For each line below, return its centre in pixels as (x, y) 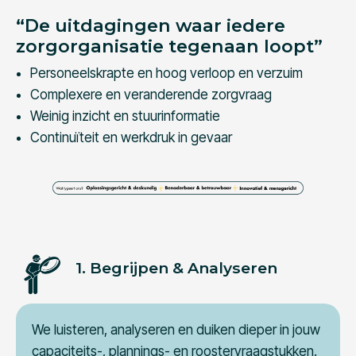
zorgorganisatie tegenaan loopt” (169, 46)
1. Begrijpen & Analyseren (176, 268)
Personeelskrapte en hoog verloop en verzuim (166, 74)
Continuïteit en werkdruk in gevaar (131, 138)
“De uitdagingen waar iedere (151, 26)
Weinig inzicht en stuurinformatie (125, 116)
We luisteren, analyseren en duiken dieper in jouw (176, 330)
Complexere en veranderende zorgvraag (151, 95)
